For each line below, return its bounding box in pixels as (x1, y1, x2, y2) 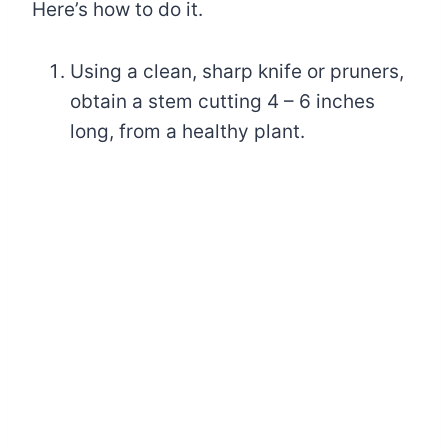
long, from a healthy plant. (70, 119, 305, 143)
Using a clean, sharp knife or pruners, (70, 59, 404, 83)
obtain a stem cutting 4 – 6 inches (70, 89, 375, 113)
